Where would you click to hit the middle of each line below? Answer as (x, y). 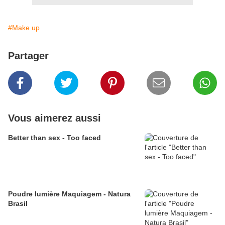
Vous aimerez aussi (54, 118)
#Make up (24, 28)
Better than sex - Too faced (54, 138)
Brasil (18, 204)
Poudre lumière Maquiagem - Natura (69, 194)
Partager (28, 56)
